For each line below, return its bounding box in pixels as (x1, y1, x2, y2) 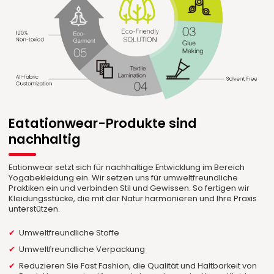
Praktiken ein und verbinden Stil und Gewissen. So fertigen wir (9, 182, 250, 194)
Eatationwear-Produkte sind (9, 114, 198, 132)
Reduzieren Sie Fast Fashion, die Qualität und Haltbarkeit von (18, 260, 257, 272)
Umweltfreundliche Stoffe (18, 227, 119, 239)
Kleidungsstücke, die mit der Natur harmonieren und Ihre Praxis (9, 193, 257, 205)
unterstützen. (9, 203, 61, 215)
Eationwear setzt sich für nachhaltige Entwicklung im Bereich (9, 161, 245, 174)
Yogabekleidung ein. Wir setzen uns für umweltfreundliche (9, 172, 239, 184)
